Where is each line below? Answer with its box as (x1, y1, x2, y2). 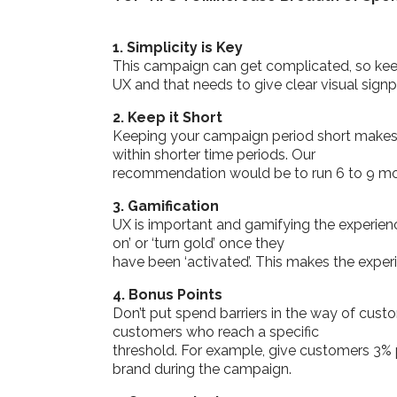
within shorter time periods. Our (113, 145, 315, 163)
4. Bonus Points (113, 285, 222, 303)
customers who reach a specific (113, 323, 319, 340)
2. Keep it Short (113, 108, 222, 126)
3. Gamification (113, 197, 219, 214)
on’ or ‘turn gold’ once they (113, 234, 284, 252)
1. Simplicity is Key (113, 38, 243, 56)
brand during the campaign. (113, 360, 292, 378)
